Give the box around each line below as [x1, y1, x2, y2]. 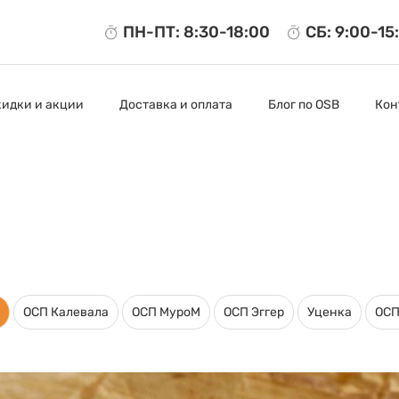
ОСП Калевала [22, 305, 109, 320]
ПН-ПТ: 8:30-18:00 [122, 21, 270, 42]
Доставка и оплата [118, 96, 232, 112]
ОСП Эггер [223, 305, 284, 320]
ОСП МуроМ [131, 305, 200, 320]
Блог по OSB [267, 96, 339, 112]
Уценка [306, 305, 352, 320]
